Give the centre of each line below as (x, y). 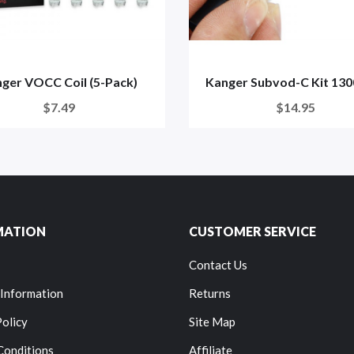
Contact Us (218, 265)
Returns (210, 293)
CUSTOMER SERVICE (252, 231)
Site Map (212, 322)
